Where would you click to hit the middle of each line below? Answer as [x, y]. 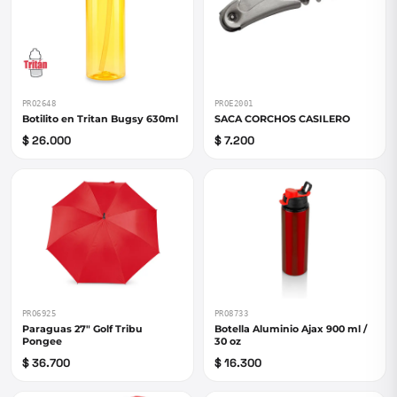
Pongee [42, 341]
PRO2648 [39, 104]
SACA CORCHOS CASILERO [282, 119]
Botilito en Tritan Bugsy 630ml [100, 119]
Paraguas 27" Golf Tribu [82, 329]
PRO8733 [232, 314]
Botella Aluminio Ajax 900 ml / [291, 329]
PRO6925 [39, 314]
